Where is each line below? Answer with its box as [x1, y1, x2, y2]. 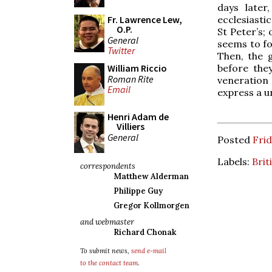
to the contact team [80, 259, 138, 267]
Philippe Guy [114, 186, 163, 196]
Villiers [117, 120, 144, 132]
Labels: [217, 155, 252, 168]
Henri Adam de [107, 110, 169, 123]
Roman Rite [107, 72, 154, 85]
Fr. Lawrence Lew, [107, 13, 182, 25]
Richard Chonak [114, 227, 176, 237]
